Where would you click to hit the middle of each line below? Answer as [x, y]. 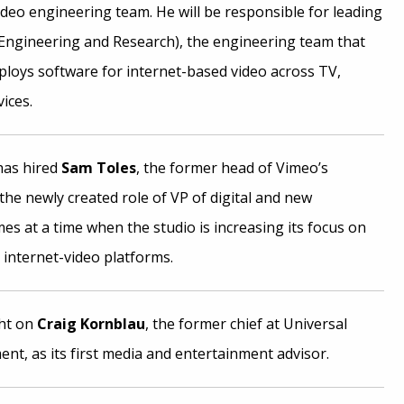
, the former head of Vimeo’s [232, 168]
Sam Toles [98, 168]
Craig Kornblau [91, 324]
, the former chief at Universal [246, 324]
